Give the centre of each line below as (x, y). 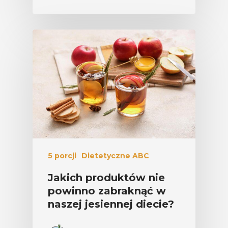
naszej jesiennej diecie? (111, 204)
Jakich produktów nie (106, 178)
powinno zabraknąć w (107, 191)
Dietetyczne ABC (115, 156)
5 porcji (62, 156)
